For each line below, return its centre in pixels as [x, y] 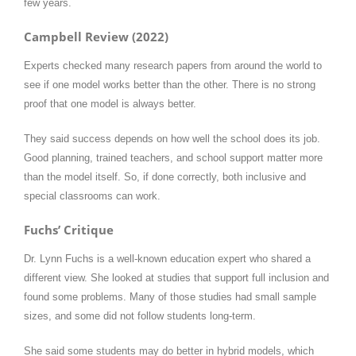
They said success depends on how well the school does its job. [172, 138]
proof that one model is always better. [110, 103]
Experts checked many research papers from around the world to [173, 65]
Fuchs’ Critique [69, 229]
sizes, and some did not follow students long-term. [140, 315]
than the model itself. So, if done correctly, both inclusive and [165, 176]
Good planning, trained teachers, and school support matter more [173, 157]
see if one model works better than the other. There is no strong [170, 84]
